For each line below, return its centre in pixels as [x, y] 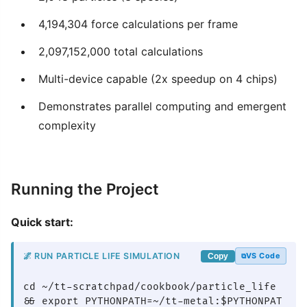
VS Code [263, 256]
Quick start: [42, 222]
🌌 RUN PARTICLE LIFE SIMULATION [102, 256]
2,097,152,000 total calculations [121, 51]
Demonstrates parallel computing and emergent [162, 106]
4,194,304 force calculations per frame [138, 24]
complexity [67, 125]
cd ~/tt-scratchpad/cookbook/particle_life [150, 287]
